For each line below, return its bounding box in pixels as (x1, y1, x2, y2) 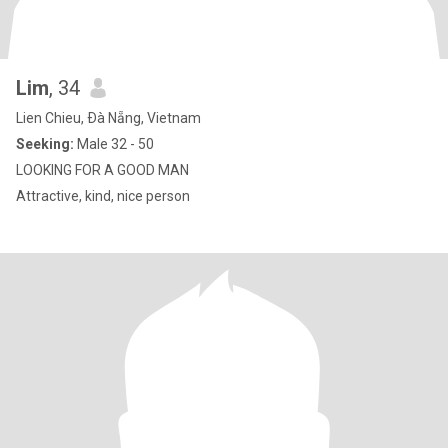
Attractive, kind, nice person (16, 188, 190, 204)
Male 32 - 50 (74, 136, 154, 152)
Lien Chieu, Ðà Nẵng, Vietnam (16, 110, 201, 126)
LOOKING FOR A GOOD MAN (16, 162, 189, 178)
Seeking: (16, 136, 74, 152)
